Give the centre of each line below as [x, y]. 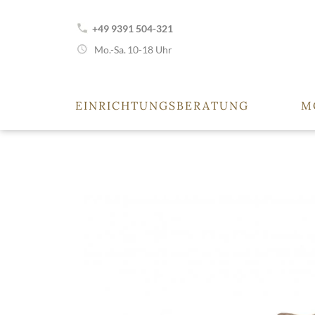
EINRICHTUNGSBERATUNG [162, 105]
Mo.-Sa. [109, 50]
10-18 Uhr [150, 50]
